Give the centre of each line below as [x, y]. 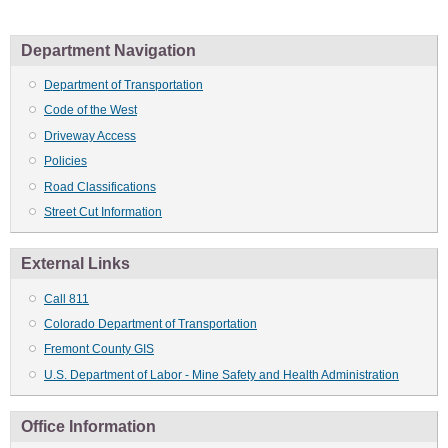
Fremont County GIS [99, 349]
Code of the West [90, 110]
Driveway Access [90, 135]
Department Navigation [108, 50]
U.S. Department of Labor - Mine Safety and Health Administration [221, 374]
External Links [75, 264]
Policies [65, 161]
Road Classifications [100, 186]
